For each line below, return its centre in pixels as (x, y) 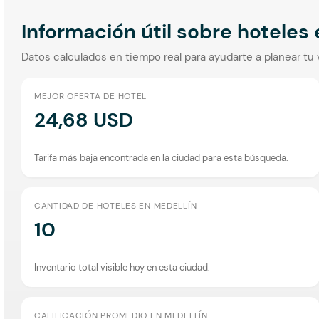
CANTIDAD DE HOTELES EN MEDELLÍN (116, 205)
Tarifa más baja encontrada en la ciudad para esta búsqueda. (161, 157)
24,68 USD (84, 120)
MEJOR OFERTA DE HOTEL (91, 96)
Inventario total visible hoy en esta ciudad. (122, 267)
